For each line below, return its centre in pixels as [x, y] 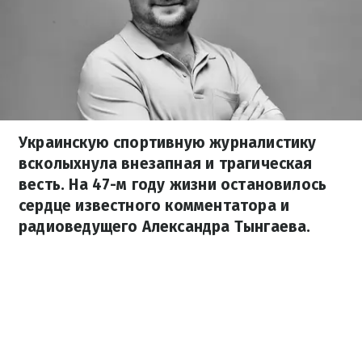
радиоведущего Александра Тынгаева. [165, 227]
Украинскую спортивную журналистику [168, 143]
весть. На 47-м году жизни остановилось [173, 185]
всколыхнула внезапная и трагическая [166, 164]
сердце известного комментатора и [154, 206]
